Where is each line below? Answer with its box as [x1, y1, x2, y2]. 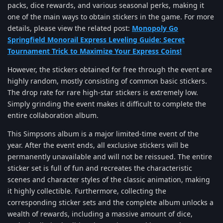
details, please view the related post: [7, 23, 132, 33]
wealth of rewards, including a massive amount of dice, [7, 209, 193, 219]
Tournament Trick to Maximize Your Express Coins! [7, 46, 182, 56]
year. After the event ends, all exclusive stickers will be [7, 140, 189, 150]
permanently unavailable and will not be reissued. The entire [7, 151, 212, 161]
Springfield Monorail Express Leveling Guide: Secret [7, 34, 185, 44]
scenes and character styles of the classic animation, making [7, 174, 210, 184]
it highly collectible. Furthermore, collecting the [7, 186, 166, 196]
